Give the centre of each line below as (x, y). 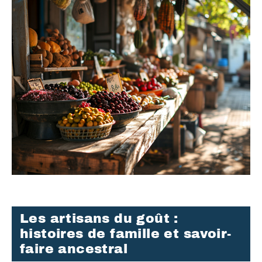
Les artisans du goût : (99, 219)
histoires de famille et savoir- (126, 234)
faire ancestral (74, 249)
